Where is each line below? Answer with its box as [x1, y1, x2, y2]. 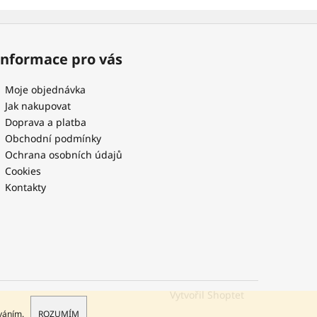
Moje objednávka [5, 83, 86, 96]
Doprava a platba [5, 115, 87, 129]
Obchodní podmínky [5, 132, 102, 145]
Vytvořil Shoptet [170, 288, 244, 301]
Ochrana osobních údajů [5, 148, 123, 161]
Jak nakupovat [5, 99, 71, 113]
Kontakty [5, 180, 47, 194]
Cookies [5, 164, 42, 178]
